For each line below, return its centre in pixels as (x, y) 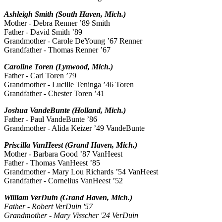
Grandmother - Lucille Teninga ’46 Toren (69, 85)
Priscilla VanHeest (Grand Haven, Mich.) (71, 145)
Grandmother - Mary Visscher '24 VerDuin (71, 216)
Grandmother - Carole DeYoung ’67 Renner (73, 41)
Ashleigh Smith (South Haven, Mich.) (65, 14)
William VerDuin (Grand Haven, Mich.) (68, 198)
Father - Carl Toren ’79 (40, 76)
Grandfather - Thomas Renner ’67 (57, 50)
